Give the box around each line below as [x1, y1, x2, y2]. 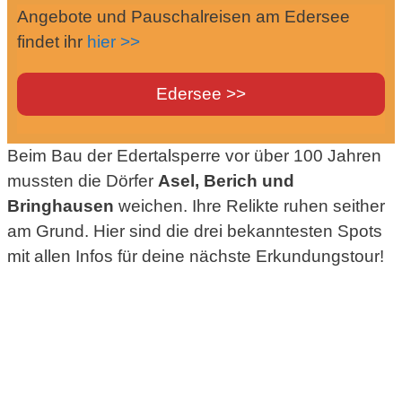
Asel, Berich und [158, 170, 294, 190]
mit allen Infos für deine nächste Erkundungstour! [7, 246, 384, 266]
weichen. [114, 196, 188, 215]
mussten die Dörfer [7, 170, 158, 190]
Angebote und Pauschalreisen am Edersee [17, 6, 350, 26]
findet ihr [17, 31, 87, 51]
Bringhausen [7, 196, 114, 215]
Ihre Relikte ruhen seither [188, 196, 385, 215]
